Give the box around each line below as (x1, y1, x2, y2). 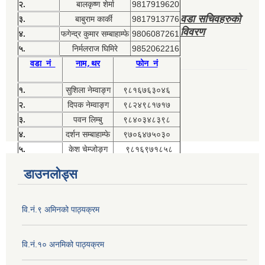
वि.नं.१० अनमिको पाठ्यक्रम (22, 240, 104, 250)
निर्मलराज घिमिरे (72, 44, 118, 54)
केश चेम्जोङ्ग (68, 144, 108, 154)
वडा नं (30, 59, 56, 69)
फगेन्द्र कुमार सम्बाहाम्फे (61, 29, 129, 39)
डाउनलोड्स (24, 167, 77, 182)
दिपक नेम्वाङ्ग (67, 100, 109, 110)
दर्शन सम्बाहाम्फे (66, 130, 110, 140)
